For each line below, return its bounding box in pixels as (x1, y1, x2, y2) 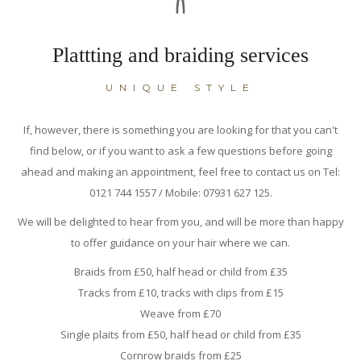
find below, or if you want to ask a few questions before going (29, 143, 332, 159)
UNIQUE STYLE (106, 81, 255, 94)
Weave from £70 (140, 306, 221, 322)
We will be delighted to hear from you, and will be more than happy (17, 214, 344, 230)
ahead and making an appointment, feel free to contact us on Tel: (21, 164, 340, 180)
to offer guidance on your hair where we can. (71, 235, 290, 251)
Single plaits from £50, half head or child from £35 (60, 327, 301, 342)
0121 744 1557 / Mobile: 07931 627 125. (89, 185, 272, 201)
